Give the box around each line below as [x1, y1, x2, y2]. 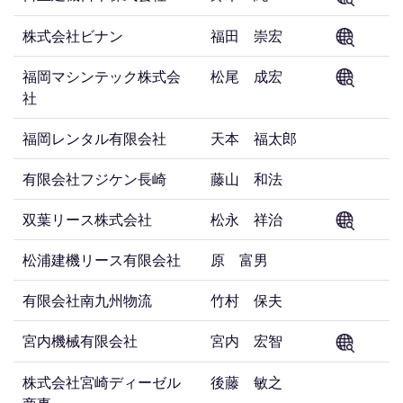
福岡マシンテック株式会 [22, 65, 181, 86]
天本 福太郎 [210, 127, 297, 148]
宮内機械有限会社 [22, 330, 138, 352]
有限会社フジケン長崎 [22, 167, 166, 189]
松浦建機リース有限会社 [22, 249, 181, 271]
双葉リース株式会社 [22, 208, 152, 229]
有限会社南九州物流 [22, 290, 152, 311]
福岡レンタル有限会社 [22, 127, 166, 148]
